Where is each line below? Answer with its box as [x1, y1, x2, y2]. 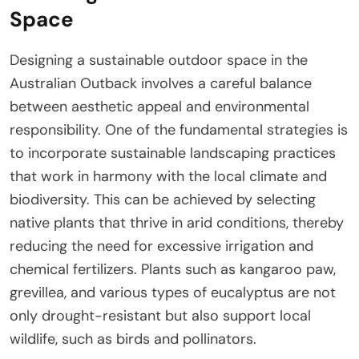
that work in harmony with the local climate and [10, 166, 327, 186]
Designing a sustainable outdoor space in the [10, 50, 308, 70]
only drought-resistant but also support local [10, 305, 311, 325]
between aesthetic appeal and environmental [10, 96, 309, 116]
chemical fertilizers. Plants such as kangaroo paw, [10, 259, 336, 279]
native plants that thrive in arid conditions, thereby [10, 212, 344, 232]
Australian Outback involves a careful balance [10, 73, 312, 93]
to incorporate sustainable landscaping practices [10, 143, 336, 163]
